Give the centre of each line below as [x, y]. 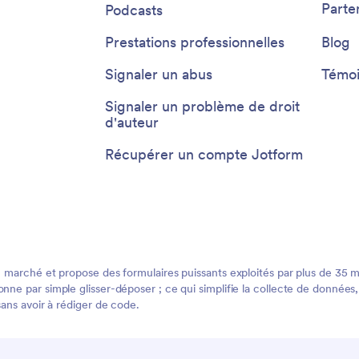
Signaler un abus [159, 74]
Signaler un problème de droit [202, 106]
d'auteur [132, 122]
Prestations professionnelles [195, 42]
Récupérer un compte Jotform [204, 154]
